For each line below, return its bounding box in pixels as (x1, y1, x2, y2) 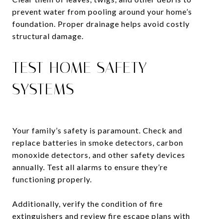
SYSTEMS (12, 79, 74, 98)
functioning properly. (12, 174, 92, 184)
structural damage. (12, 31, 84, 41)
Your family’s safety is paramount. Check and (12, 125, 182, 135)
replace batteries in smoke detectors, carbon (12, 137, 183, 147)
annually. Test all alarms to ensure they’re (12, 162, 168, 172)
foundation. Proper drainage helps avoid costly (12, 19, 190, 28)
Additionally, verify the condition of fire (12, 198, 163, 208)
